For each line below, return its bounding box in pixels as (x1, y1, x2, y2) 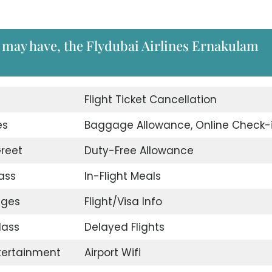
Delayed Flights (84, 220, 165, 235)
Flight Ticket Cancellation (84, 92, 217, 107)
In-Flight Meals (84, 169, 161, 184)
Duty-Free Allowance (84, 143, 194, 158)
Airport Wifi (84, 245, 141, 260)
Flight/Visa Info (84, 194, 162, 209)
